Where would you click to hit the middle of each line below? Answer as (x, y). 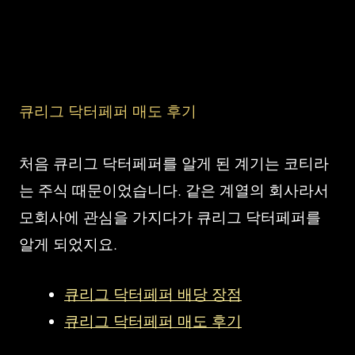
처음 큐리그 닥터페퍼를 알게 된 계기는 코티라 (174, 164)
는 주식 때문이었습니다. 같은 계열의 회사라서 (174, 191)
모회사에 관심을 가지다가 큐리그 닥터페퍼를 (170, 218)
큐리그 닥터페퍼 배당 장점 (153, 294)
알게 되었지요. (68, 244)
